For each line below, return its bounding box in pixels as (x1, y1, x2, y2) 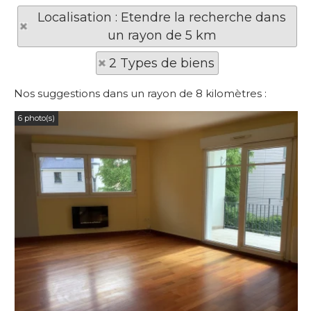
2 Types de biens (109, 56, 215, 71)
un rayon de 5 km (107, 28, 217, 43)
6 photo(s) (18, 113, 55, 123)
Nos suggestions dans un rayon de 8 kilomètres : (14, 87, 267, 100)
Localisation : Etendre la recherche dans (37, 10, 286, 25)
